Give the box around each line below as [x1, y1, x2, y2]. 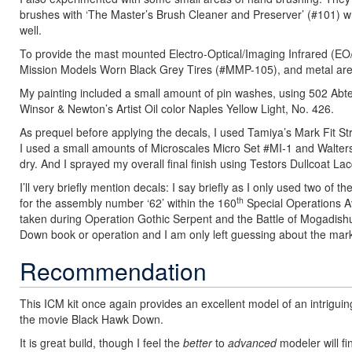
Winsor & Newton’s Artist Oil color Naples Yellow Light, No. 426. [20, 101, 334, 116]
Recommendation [20, 254, 207, 288]
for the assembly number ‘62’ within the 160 [20, 195, 236, 211]
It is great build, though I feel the [20, 335, 183, 350]
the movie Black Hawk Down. [20, 311, 163, 327]
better [183, 335, 215, 350]
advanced [225, 335, 277, 350]
